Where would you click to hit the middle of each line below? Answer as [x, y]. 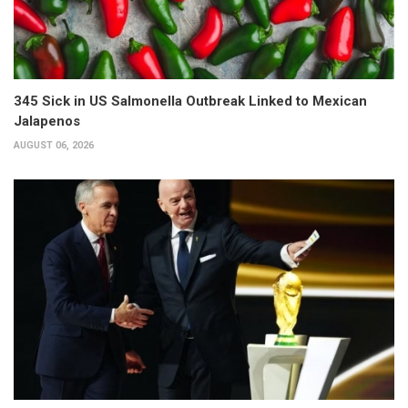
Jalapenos [47, 121]
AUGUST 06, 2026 [54, 145]
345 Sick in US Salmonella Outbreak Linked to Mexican [190, 101]
